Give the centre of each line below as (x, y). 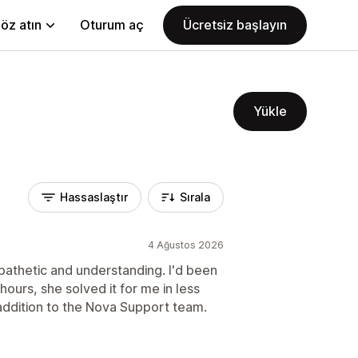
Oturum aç (112, 25)
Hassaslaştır (94, 197)
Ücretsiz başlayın (235, 25)
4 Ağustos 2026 (186, 245)
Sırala (195, 197)
